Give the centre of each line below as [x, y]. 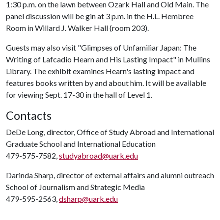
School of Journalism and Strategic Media [75, 187]
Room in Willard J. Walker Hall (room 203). [77, 28]
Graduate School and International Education [81, 144]
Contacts [29, 115]
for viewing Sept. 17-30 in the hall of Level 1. [79, 95]
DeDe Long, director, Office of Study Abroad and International [110, 132]
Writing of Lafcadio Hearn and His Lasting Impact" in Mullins [108, 59]
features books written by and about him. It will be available [106, 83]
